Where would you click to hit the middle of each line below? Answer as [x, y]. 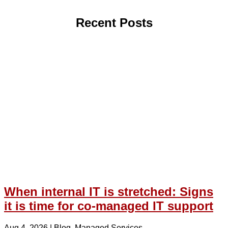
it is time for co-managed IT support [109, 206]
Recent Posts [114, 23]
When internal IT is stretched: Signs [109, 192]
